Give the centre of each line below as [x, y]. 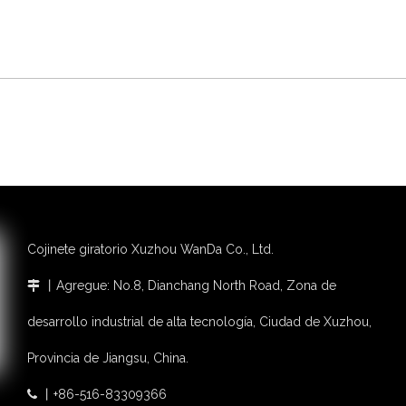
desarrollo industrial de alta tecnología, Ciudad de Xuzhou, [199, 322]
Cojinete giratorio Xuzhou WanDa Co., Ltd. [150, 249]
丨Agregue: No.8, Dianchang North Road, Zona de [188, 285]
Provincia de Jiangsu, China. [108, 358]
